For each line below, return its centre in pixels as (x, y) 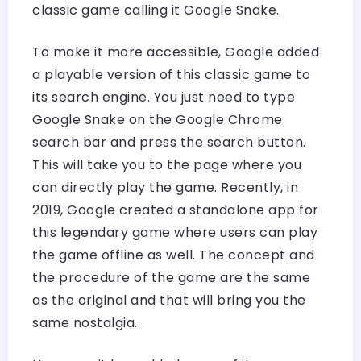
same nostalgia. (85, 322)
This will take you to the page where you (167, 164)
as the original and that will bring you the (169, 300)
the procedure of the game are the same (171, 277)
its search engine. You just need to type (164, 97)
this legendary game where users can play (175, 232)
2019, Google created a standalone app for (176, 210)
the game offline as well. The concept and (174, 255)
